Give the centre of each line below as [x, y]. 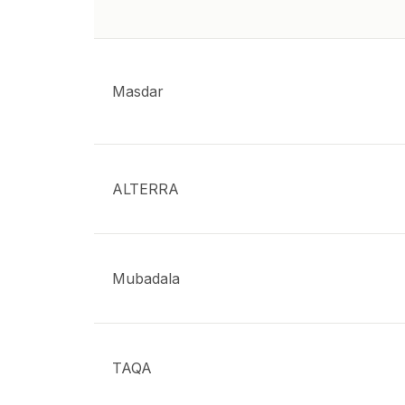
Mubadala [146, 278]
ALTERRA [146, 189]
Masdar [138, 91]
